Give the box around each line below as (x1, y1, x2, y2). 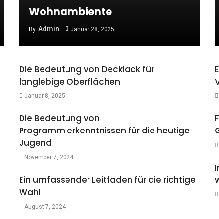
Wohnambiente (29, 4, 112, 19)
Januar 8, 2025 (24, 92, 65, 100)
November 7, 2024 (24, 153, 73, 161)
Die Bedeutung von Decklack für (19, 63, 154, 75)
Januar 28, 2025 (70, 25, 114, 33)
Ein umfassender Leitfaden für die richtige (19, 174, 196, 186)
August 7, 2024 (24, 203, 66, 210)
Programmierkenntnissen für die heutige (19, 125, 190, 137)
